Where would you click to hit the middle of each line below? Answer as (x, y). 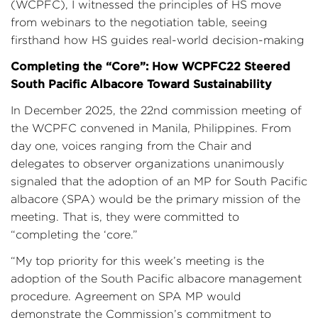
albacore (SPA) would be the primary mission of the (155, 199)
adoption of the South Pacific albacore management (156, 279)
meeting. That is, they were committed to (125, 217)
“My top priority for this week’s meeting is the (137, 261)
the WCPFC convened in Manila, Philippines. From (151, 128)
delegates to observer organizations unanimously (147, 164)
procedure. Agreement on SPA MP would (126, 296)
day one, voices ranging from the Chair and (131, 146)
